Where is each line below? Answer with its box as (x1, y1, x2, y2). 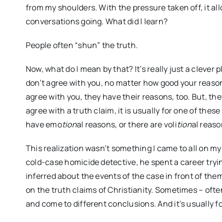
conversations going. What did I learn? (25, 16, 168, 27)
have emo (25, 119, 62, 130)
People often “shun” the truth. (25, 40, 138, 51)
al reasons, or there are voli (76, 119, 177, 130)
